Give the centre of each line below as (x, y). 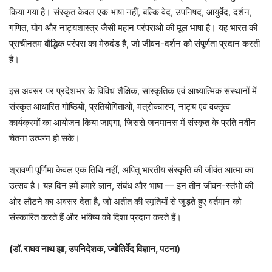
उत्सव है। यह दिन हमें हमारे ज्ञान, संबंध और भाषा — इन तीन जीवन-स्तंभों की (131, 185)
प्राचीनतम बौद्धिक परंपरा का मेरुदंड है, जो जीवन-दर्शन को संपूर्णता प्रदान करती (134, 43)
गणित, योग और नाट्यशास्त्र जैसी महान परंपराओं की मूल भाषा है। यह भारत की (133, 27)
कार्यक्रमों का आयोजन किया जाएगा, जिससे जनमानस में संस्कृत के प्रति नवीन (132, 122)
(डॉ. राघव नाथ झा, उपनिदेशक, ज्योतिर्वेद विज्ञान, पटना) (95, 248)
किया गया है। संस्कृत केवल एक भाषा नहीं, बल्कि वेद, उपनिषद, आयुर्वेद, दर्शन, (131, 12)
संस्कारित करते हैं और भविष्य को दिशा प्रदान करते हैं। (95, 217)
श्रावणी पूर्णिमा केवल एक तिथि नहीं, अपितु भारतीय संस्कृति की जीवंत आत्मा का (131, 169)
